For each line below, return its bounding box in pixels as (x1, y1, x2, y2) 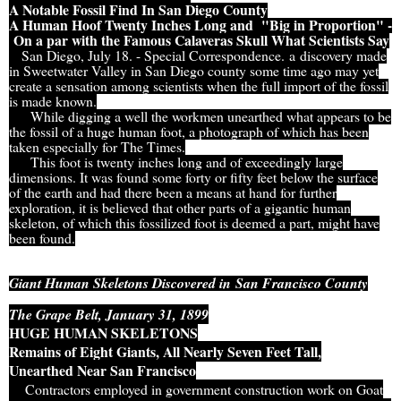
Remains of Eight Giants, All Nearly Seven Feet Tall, (9, 341, 321, 363)
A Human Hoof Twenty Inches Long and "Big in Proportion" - (9, 14, 392, 36)
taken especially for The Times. (9, 137, 185, 157)
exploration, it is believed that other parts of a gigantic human (9, 198, 351, 218)
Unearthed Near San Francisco (9, 360, 196, 381)
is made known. (9, 91, 97, 111)
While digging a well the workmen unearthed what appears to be (30, 107, 391, 126)
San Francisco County (235, 273, 368, 294)
